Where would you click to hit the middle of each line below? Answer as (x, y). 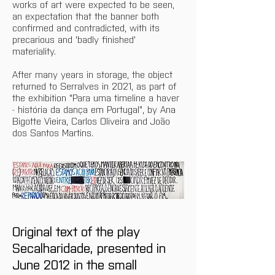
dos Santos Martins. (53, 132)
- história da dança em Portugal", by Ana (95, 109)
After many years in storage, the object (94, 74)
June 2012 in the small (76, 264)
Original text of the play (78, 231)
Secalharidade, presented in (91, 247)
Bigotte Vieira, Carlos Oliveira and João (93, 120)
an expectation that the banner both (87, 15)
